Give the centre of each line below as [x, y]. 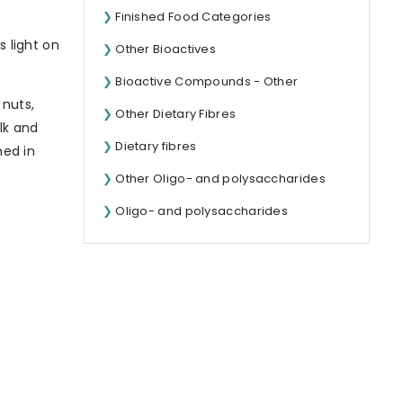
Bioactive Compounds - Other [207, 81]
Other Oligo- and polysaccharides [220, 179]
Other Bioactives [166, 49]
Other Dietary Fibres [176, 114]
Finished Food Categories [193, 17]
